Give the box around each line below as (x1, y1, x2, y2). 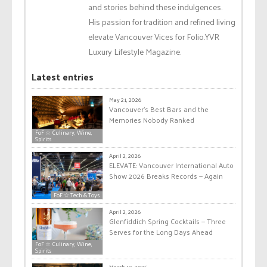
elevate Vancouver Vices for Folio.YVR (88, 29, 219, 45)
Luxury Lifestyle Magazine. (88, 44, 181, 60)
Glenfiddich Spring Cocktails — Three (109, 214, 226, 228)
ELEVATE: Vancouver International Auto (109, 159, 234, 172)
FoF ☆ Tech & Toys (54, 189, 100, 200)
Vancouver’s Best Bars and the (109, 103, 209, 116)
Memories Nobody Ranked (109, 113, 194, 127)
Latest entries (32, 68, 94, 86)
